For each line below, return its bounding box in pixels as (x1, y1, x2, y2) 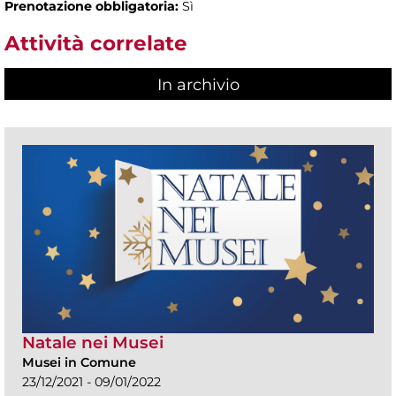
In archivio (156, 74, 240, 95)
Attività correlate (4, 31, 187, 57)
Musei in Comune (22, 354, 136, 370)
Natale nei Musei (22, 331, 164, 353)
